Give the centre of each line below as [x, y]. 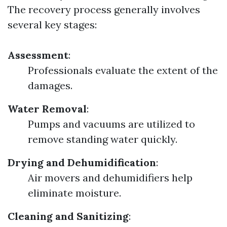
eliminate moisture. [74, 193]
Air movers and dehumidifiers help [110, 178]
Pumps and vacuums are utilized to [111, 124]
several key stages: [52, 25]
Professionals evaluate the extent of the [123, 70]
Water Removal [47, 109]
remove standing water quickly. [103, 139]
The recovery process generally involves [104, 9]
